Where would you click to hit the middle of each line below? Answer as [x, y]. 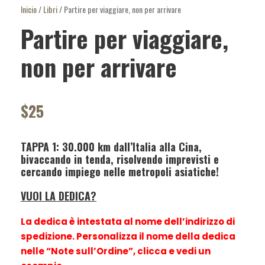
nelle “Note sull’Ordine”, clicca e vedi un [116, 251]
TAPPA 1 [38, 146]
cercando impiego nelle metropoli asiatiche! [120, 171]
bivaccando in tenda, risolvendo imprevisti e [120, 159]
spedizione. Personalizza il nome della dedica [128, 236]
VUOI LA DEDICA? [59, 195]
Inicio [29, 9]
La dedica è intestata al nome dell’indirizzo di [128, 221]
